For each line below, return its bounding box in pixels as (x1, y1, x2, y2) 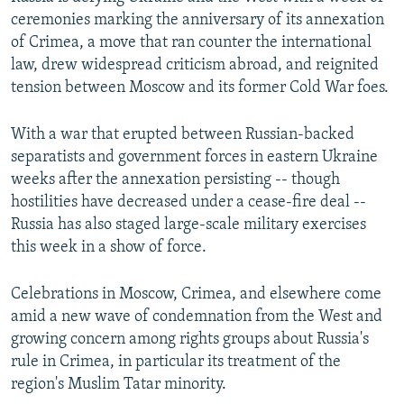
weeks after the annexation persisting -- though (11, 171, 340, 189)
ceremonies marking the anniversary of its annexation (11, 12, 384, 30)
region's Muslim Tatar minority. (11, 376, 226, 394)
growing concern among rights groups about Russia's (11, 331, 369, 349)
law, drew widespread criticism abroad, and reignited (11, 57, 379, 75)
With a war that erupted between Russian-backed (11, 126, 354, 144)
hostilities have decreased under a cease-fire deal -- (11, 194, 366, 212)
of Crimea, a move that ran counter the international (11, 34, 372, 52)
